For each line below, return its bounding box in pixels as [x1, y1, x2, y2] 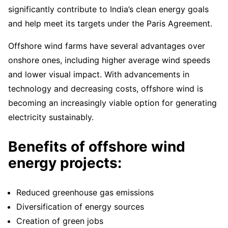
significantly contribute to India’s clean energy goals [8, 4, 209, 15]
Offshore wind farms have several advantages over [8, 41, 205, 51]
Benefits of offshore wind [8, 138, 185, 156]
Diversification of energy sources [16, 202, 144, 212]
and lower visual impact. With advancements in [8, 69, 189, 80]
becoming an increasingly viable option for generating [8, 98, 217, 108]
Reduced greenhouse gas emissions [16, 187, 154, 198]
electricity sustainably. [8, 112, 94, 123]
